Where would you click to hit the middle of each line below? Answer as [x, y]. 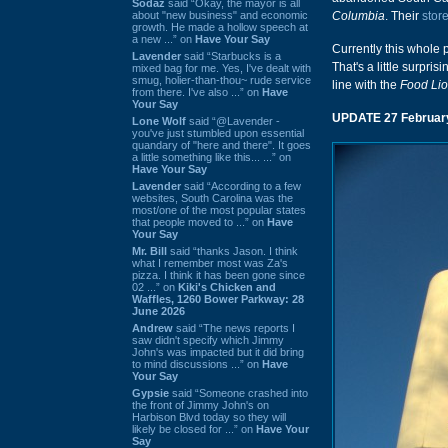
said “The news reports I [234, 327]
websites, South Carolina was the [212, 197]
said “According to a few [241, 185]
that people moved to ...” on [199, 221]
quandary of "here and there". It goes [221, 144]
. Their [403, 16]
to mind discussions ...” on [197, 363]
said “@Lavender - [233, 120]
